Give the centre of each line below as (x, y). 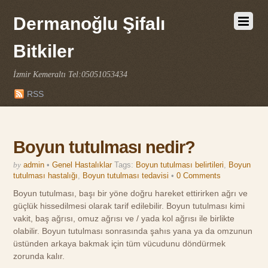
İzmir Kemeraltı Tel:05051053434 (71, 74)
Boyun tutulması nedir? (104, 147)
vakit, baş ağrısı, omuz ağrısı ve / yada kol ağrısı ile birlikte (124, 218)
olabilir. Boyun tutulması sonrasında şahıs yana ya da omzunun (133, 231)
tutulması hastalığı (46, 176)
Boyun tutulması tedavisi (126, 176)
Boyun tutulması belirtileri (180, 165)
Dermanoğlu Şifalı (89, 24)
